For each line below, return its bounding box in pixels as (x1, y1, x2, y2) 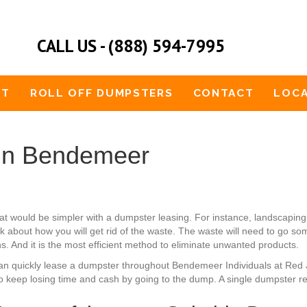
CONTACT (193, 86, 254, 99)
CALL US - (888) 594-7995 (33, 35, 225, 57)
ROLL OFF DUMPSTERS (29, 86, 173, 99)
